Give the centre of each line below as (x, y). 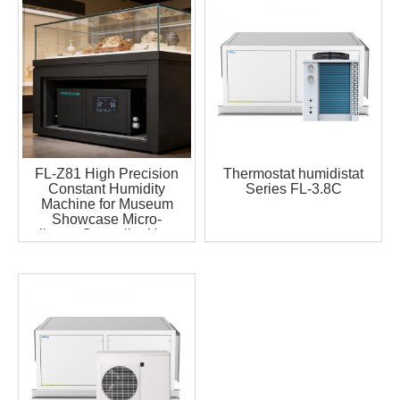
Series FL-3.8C (293, 189)
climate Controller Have (107, 234)
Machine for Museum (107, 204)
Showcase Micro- (107, 219)
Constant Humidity (107, 189)
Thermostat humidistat (293, 174)
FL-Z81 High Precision (107, 174)
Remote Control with (107, 250)
